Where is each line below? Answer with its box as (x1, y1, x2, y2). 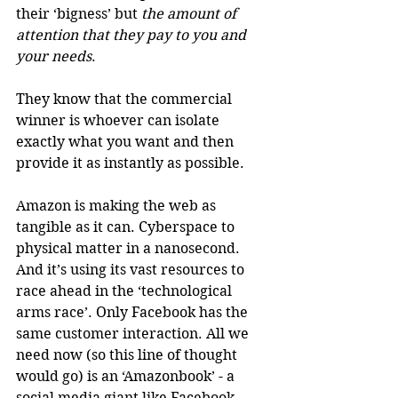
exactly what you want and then (16, 132, 237, 150)
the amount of (141, 4, 240, 22)
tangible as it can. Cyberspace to (16, 218, 238, 235)
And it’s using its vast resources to (16, 260, 248, 278)
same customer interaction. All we (16, 324, 252, 342)
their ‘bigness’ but (16, 4, 141, 22)
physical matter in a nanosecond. (16, 239, 243, 257)
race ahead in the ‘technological (16, 282, 235, 299)
